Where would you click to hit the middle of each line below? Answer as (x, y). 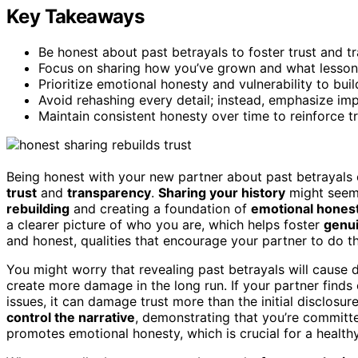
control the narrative (71, 317)
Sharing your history (222, 192)
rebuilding (38, 208)
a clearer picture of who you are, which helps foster (165, 224)
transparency (109, 192)
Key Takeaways (76, 16)
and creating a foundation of (160, 208)
